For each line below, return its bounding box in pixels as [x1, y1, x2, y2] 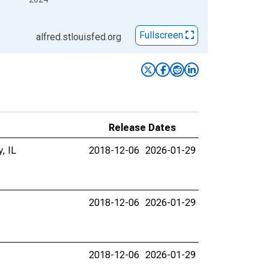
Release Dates [109, 122, 176, 133]
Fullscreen [139, 29, 186, 41]
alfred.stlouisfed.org [36, 31, 121, 43]
